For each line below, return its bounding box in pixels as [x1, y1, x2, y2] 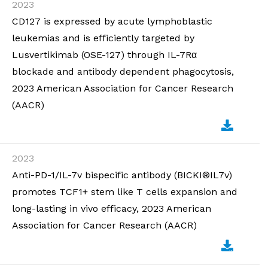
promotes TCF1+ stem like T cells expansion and [12, 186, 237, 197]
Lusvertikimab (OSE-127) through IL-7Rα [12, 49, 197, 60]
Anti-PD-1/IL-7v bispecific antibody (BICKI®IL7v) [12, 169, 232, 181]
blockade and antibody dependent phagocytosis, [12, 66, 234, 77]
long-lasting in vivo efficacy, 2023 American [12, 203, 211, 214]
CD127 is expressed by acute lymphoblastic [12, 16, 212, 27]
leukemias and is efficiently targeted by [12, 32, 194, 44]
